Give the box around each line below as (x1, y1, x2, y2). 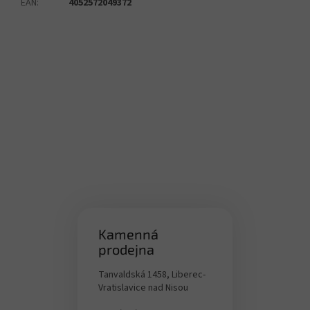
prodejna (98, 241, 154, 258)
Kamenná (98, 226, 158, 243)
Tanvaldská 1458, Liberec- (98, 267, 206, 282)
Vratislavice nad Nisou (98, 280, 188, 295)
